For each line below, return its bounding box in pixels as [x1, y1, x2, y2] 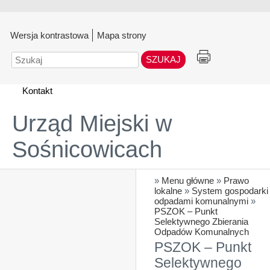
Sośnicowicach [12, 137, 162, 162]
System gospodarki [192, 186, 268, 196]
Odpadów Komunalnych [154, 227, 249, 237]
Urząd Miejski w [12, 111, 172, 136]
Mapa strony [97, 30, 146, 40]
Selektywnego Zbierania [154, 216, 248, 227]
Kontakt [22, 86, 52, 96]
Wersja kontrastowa [10, 30, 89, 40]
